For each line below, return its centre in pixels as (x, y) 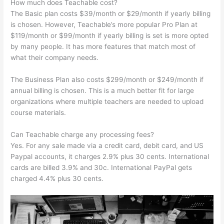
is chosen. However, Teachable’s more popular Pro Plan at (104, 25)
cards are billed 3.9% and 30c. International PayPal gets (101, 168)
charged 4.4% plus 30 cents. (57, 179)
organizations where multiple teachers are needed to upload (107, 102)
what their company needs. (55, 58)
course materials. (38, 113)
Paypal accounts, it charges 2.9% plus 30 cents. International (110, 157)
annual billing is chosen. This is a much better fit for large (102, 91)
